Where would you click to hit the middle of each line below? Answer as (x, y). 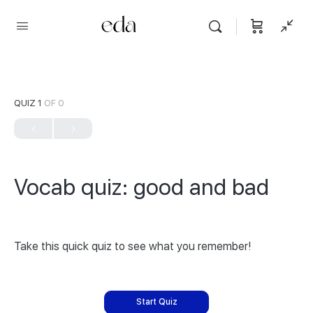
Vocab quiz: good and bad (141, 187)
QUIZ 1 (29, 103)
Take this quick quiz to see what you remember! (133, 246)
